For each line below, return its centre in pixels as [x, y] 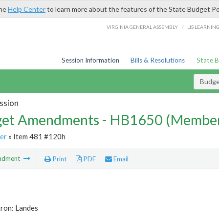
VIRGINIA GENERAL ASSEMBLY [142, 27]
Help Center [27, 9]
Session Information [90, 60]
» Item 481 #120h [36, 136]
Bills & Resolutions [158, 60]
